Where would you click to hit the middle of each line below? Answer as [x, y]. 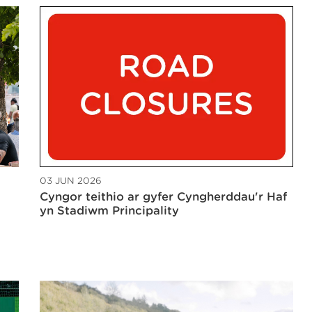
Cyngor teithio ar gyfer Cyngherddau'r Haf [163, 196]
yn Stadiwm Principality [109, 210]
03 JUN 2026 [71, 180]
